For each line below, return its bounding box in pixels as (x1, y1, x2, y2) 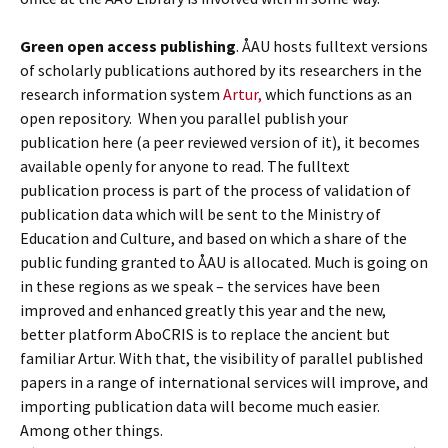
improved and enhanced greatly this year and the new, (20, 300, 386, 320)
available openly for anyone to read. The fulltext (20, 156, 350, 176)
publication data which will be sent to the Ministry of (20, 204, 381, 224)
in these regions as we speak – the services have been (20, 276, 380, 296)
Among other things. (20, 420, 163, 440)
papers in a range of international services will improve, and (20, 372, 428, 392)
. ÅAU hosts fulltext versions (236, 36, 428, 56)
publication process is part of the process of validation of (20, 180, 411, 200)
